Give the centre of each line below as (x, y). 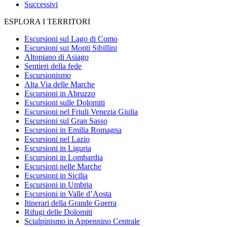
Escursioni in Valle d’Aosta (68, 194)
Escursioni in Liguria (58, 148)
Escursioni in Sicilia (56, 175)
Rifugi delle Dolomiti (58, 212)
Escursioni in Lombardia (64, 157)
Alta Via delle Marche (60, 84)
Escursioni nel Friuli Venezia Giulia (81, 111)
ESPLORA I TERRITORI (47, 21)
